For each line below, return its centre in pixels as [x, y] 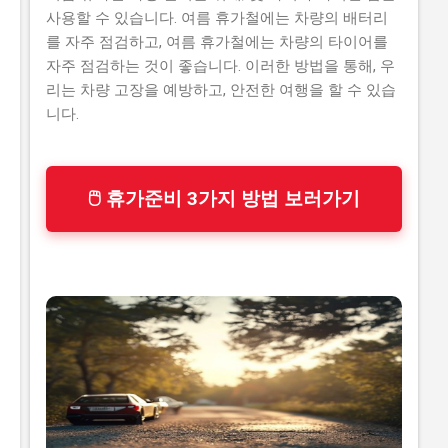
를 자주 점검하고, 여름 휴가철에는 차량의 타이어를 [217, 42]
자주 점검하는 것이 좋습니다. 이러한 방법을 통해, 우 [220, 66]
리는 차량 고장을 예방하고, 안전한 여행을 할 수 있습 [221, 90]
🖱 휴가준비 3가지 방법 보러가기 [224, 199]
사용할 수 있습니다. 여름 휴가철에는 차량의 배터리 [217, 18]
